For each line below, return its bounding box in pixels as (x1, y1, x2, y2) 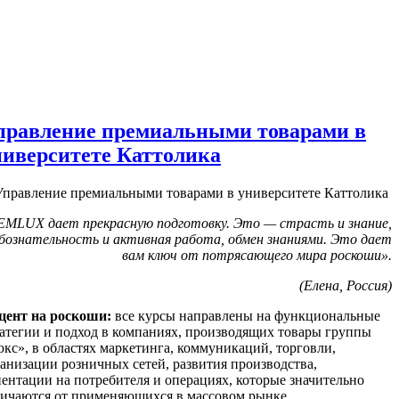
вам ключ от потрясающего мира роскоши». (122, 247, 392, 263)
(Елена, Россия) (299, 277, 392, 293)
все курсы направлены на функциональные (111, 307, 380, 323)
